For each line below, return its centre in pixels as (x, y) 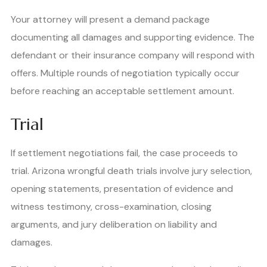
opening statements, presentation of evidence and (122, 189)
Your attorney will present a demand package (110, 20)
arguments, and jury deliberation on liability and (114, 225)
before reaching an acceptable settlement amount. (122, 91)
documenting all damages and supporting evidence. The (133, 38)
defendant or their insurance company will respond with (133, 55)
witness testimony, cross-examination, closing (111, 207)
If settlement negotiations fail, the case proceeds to (124, 153)
